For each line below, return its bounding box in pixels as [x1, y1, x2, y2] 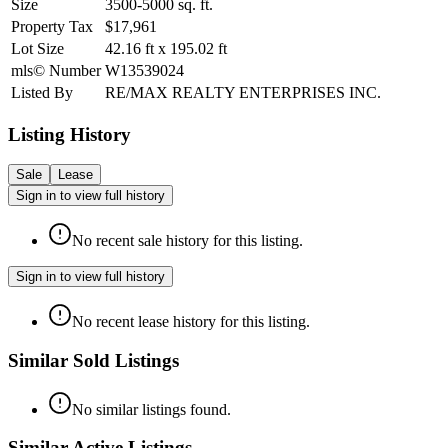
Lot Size [11, 39, 64, 57]
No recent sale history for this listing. [72, 232, 303, 250]
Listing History [8, 123, 131, 145]
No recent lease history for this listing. [72, 313, 310, 331]
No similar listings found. [72, 400, 231, 418]
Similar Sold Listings [8, 349, 179, 371]
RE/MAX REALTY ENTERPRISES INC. [105, 83, 381, 101]
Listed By [11, 83, 73, 101]
